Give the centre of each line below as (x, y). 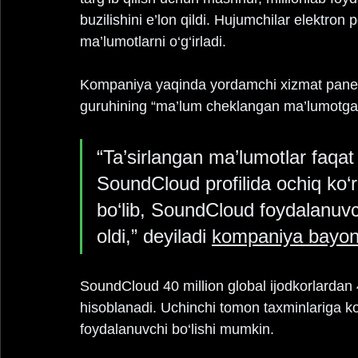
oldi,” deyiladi (154, 236)
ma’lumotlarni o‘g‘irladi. (153, 42)
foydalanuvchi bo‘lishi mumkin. (177, 329)
